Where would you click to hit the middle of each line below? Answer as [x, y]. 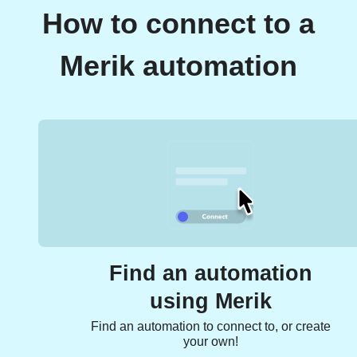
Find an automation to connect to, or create [210, 327]
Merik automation [178, 67]
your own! [210, 342]
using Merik [210, 302]
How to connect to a [178, 24]
